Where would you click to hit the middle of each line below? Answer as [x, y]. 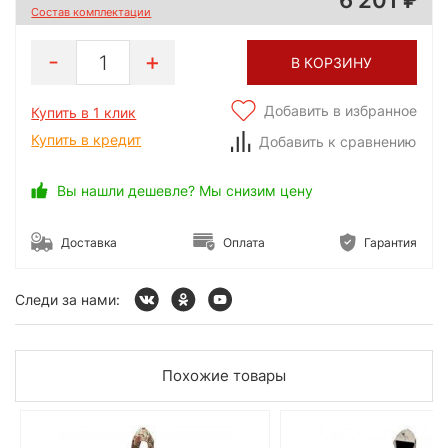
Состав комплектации [91, 12]
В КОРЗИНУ [332, 63]
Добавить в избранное [340, 111]
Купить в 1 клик [84, 113]
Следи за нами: [67, 299]
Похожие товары [224, 376]
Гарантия [390, 242]
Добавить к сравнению [337, 142]
